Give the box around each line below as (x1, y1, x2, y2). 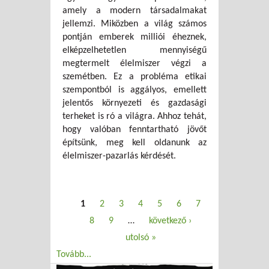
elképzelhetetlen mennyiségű (62, 46, 207, 56)
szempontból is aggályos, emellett (62, 85, 207, 95)
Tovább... (56, 250, 91, 259)
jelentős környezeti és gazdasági (62, 98, 207, 109)
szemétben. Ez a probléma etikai (62, 72, 207, 82)
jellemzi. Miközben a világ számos (62, 19, 207, 29)
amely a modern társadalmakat (62, 6, 207, 16)
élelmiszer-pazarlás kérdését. (62, 151, 176, 162)
